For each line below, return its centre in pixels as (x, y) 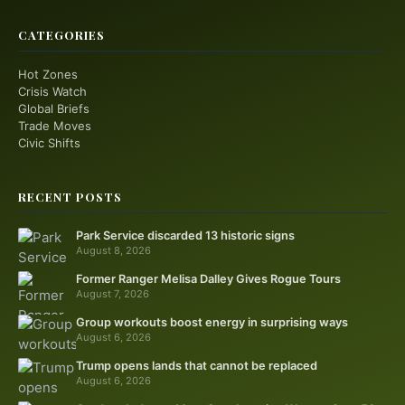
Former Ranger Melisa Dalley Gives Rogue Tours (208, 279)
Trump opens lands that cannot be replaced (197, 366)
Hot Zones (48, 74)
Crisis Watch (52, 91)
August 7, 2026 (113, 294)
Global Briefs (54, 108)
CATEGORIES (61, 35)
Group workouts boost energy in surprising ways (212, 322)
